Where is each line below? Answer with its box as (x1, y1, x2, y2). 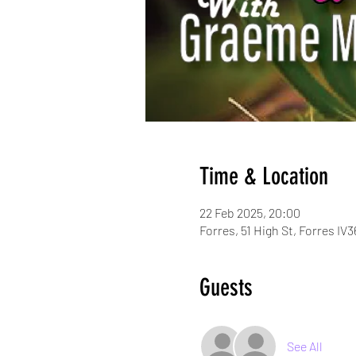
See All (286, 339, 323, 354)
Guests (199, 273, 253, 303)
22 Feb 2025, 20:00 (199, 205, 300, 221)
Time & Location (199, 162, 328, 192)
